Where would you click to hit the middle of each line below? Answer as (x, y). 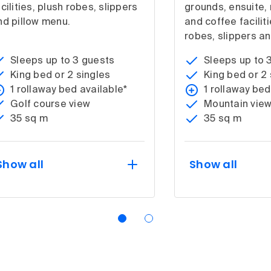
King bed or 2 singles (60, 75)
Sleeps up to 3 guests (63, 61)
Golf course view (50, 104)
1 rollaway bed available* (69, 90)
